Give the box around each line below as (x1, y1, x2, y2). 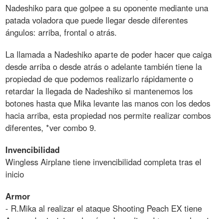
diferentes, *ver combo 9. (5, 122, 97, 134)
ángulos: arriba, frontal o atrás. (5, 26, 117, 39)
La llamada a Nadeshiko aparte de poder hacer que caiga (5, 48, 212, 61)
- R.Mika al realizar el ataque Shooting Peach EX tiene (5, 202, 202, 215)
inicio (5, 168, 24, 180)
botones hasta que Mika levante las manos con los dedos (5, 97, 211, 109)
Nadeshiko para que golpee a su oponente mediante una (5, 2, 209, 14)
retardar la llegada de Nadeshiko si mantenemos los (5, 85, 193, 97)
